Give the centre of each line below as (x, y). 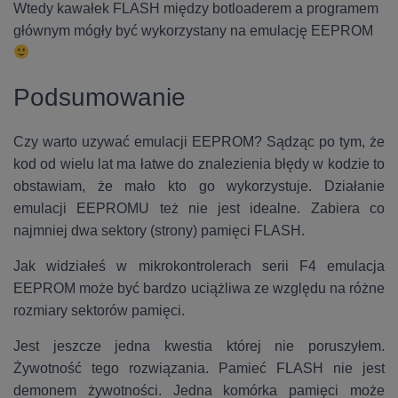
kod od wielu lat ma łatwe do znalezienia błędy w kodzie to (199, 163)
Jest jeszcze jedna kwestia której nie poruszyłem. (199, 346)
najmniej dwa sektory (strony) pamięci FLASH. (159, 230)
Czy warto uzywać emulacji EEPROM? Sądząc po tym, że (199, 141)
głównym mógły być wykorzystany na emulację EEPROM (193, 30)
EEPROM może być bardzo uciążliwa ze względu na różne (199, 288)
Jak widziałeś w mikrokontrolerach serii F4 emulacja (199, 266)
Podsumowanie (99, 97)
